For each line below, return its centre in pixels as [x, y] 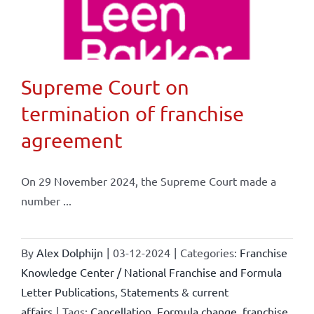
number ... [46, 200]
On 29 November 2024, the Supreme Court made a [148, 180]
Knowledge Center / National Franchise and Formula [151, 272]
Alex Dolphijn [69, 252]
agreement [71, 140]
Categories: [210, 252]
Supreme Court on [105, 87]
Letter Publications [68, 291]
